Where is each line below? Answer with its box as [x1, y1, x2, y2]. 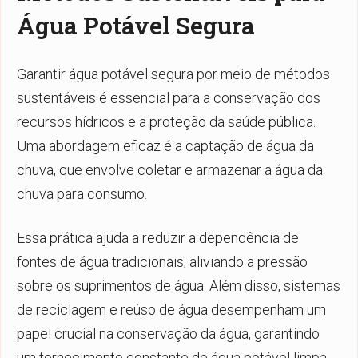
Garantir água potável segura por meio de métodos [17, 65, 330, 82]
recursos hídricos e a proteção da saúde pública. [17, 113, 316, 130]
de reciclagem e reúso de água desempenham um [17, 300, 326, 318]
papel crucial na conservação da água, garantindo [17, 324, 320, 342]
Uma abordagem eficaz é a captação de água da [17, 137, 314, 154]
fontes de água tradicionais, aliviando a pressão [17, 253, 308, 270]
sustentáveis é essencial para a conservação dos [17, 89, 320, 106]
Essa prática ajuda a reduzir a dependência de [17, 229, 299, 246]
